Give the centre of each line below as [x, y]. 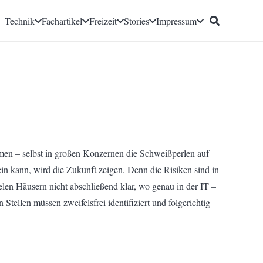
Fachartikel [62, 21]
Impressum [177, 21]
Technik [20, 21]
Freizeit [103, 21]
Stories [137, 21]
